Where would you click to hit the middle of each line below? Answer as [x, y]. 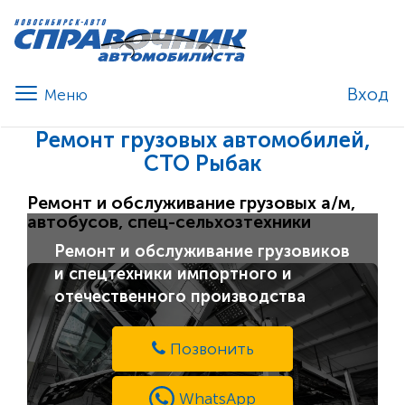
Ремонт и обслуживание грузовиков [202, 252]
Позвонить [212, 349]
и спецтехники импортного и [173, 274]
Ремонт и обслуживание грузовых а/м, [191, 203]
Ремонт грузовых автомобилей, [202, 141]
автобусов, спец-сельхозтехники [169, 222]
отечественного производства [180, 297]
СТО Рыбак [202, 164]
